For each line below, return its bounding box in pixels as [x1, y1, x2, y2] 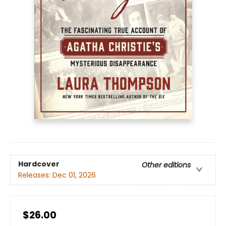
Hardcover [18, 159, 60, 169]
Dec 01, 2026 [52, 170, 96, 181]
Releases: [18, 170, 52, 181]
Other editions [142, 160, 191, 171]
